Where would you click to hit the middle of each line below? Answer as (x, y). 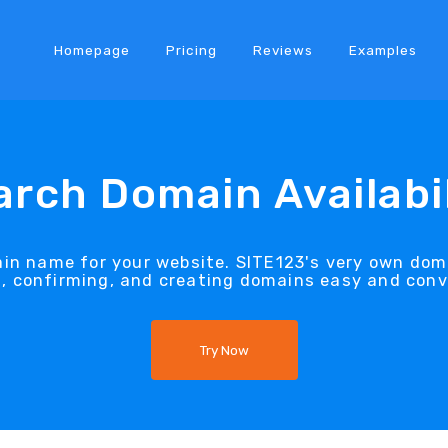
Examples (382, 49)
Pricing (191, 49)
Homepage (91, 49)
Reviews (282, 49)
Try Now (224, 349)
